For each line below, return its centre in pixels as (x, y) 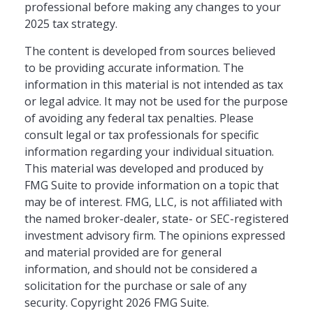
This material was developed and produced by (144, 168)
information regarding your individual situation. (149, 152)
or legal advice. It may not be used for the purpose (156, 101)
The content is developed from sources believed (150, 51)
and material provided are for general (123, 252)
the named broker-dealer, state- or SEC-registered (156, 219)
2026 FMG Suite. (167, 303)
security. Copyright (75, 303)
